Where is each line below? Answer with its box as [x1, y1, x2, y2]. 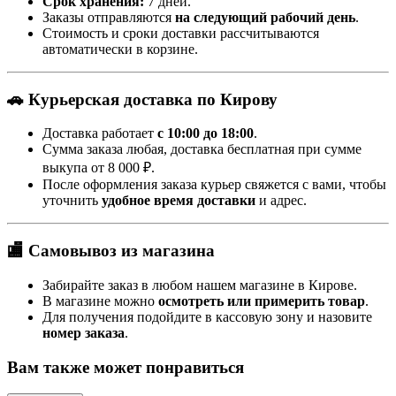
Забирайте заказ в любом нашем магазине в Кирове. [42, 277, 357, 293]
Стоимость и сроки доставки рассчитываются [42, 26, 319, 41]
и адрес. [255, 193, 307, 209]
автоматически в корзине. [42, 42, 198, 57]
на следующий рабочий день [175, 10, 355, 25]
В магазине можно [42, 293, 158, 308]
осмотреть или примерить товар [158, 293, 365, 308]
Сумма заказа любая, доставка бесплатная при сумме [42, 141, 362, 157]
